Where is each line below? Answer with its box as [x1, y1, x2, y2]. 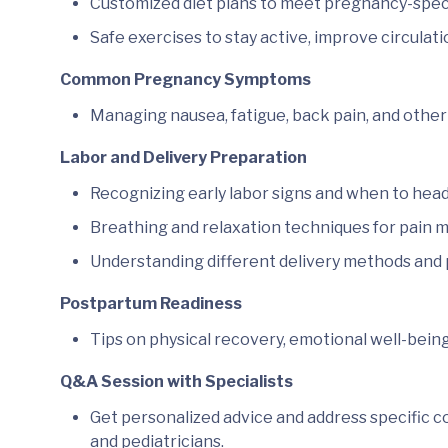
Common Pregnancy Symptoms [59, 69, 311, 89]
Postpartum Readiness [59, 293, 242, 313]
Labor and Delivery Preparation [59, 147, 307, 167]
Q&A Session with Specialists [59, 371, 293, 391]
